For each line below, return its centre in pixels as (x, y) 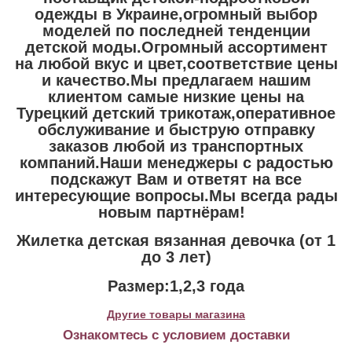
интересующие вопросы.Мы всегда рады (176, 195)
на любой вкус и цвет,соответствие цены (176, 63)
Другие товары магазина (176, 314)
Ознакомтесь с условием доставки (176, 335)
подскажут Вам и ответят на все (176, 179)
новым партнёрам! (176, 212)
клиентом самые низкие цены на (176, 96)
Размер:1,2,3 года (176, 286)
